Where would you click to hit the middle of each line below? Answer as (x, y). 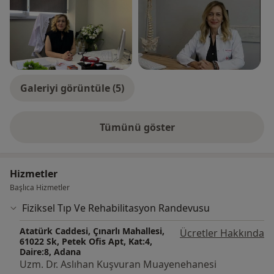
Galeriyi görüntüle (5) (72, 88)
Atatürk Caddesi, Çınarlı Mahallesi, (92, 231)
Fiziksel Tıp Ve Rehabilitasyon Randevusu (116, 208)
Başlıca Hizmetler (40, 188)
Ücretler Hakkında (222, 233)
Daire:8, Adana (50, 252)
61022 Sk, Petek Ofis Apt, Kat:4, (86, 242)
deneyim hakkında (182, 134)
